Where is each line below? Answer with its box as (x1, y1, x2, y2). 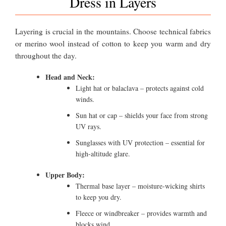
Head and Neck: (45, 72, 95, 83)
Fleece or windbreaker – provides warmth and (76, 208, 207, 218)
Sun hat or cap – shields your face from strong (76, 110, 208, 121)
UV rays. (76, 122, 101, 132)
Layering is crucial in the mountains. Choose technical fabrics (15, 26, 211, 37)
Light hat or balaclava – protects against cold (76, 83, 204, 93)
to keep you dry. (76, 192, 122, 202)
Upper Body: (45, 169, 85, 181)
